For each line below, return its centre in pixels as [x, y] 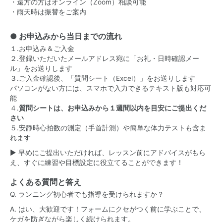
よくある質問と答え [46, 182]
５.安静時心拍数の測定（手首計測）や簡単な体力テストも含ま [108, 128]
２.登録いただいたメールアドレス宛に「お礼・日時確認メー [105, 58]
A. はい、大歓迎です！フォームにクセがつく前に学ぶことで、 [108, 209]
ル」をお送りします [41, 68]
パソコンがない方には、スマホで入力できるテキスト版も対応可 [111, 88]
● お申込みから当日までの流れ [66, 36]
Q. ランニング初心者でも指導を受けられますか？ [87, 194]
